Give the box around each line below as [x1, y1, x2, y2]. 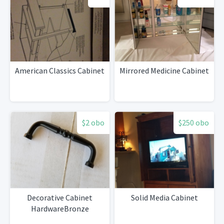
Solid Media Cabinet [130, 192, 198, 202]
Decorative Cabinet [27, 192, 92, 202]
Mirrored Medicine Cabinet [119, 65, 209, 76]
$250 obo [178, 117, 209, 128]
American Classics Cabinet [15, 65, 104, 76]
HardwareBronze [30, 203, 89, 213]
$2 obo [82, 117, 104, 128]
